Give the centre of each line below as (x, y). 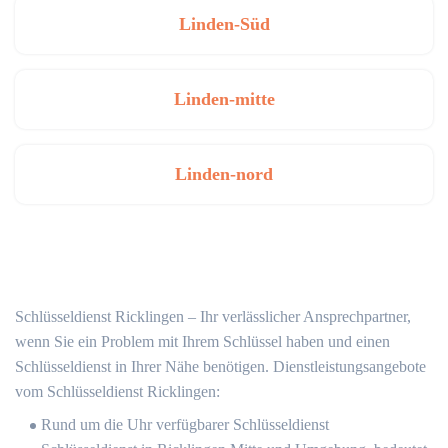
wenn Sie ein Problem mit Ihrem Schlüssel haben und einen (202, 341)
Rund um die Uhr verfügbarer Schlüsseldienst (185, 424)
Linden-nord (224, 173)
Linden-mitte (224, 98)
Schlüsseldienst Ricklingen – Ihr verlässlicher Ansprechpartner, (213, 316)
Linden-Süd (224, 23)
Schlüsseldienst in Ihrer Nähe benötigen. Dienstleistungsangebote (220, 366)
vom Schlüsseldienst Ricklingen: (117, 391)
